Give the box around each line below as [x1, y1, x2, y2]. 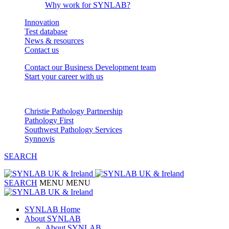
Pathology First [25, 116, 74, 125]
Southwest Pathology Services [25, 125, 122, 134]
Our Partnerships [4, 89, 58, 98]
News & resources [25, 36, 84, 45]
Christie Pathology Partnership [25, 106, 123, 116]
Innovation [25, 17, 59, 27]
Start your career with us [25, 72, 103, 81]
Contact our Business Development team [25, 62, 156, 72]
